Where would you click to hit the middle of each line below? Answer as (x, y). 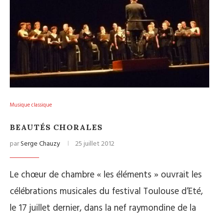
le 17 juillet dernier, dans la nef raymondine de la (103, 208)
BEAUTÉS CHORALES (56, 127)
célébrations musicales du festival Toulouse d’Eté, (106, 192)
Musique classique (31, 105)
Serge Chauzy (40, 144)
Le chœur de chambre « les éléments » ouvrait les (106, 175)
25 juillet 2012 (95, 144)
